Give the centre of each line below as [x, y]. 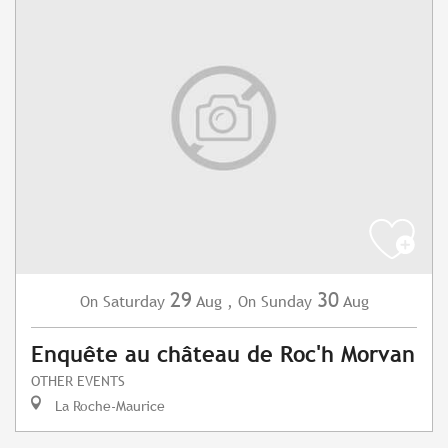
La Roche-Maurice [108, 406]
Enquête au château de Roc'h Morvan [223, 355]
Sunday [286, 302]
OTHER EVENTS [78, 381]
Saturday [133, 302]
